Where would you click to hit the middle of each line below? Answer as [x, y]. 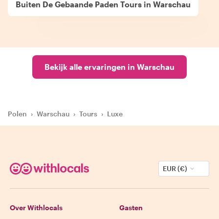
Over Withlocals [36, 207]
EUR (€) [175, 168]
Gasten [131, 207]
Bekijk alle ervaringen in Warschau [109, 66]
